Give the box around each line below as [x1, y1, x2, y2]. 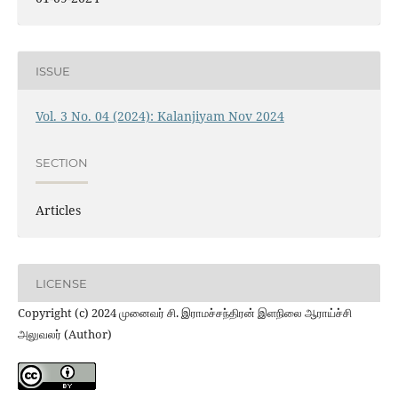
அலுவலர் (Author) [17, 326, 112, 343]
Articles [35, 202, 81, 219]
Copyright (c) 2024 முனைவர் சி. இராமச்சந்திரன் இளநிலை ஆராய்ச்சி [17, 305, 352, 322]
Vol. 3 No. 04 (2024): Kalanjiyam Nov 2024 [35, 107, 284, 125]
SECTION [35, 155, 88, 170]
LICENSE [35, 275, 87, 291]
